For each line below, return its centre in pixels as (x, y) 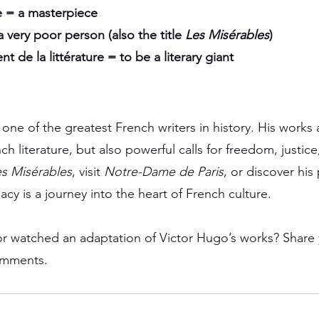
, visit (88, 171)
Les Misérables (227, 35)
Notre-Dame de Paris (164, 171)
